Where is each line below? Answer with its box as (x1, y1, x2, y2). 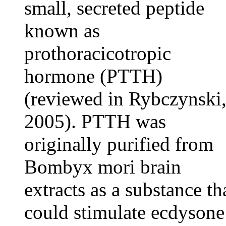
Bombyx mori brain (24, 156, 181, 178)
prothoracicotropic (24, 42, 171, 64)
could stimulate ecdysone (24, 201, 224, 223)
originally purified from (24, 133, 213, 155)
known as (24, 20, 100, 41)
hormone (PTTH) (24, 65, 162, 87)
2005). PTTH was (24, 110, 166, 132)
